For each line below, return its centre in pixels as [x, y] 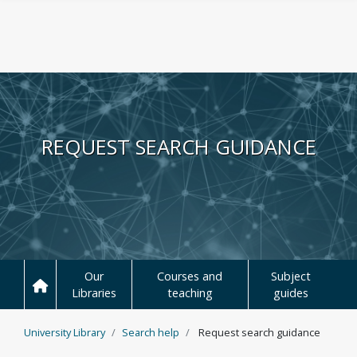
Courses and [190, 276]
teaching [190, 293]
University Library [65, 332]
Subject [291, 276]
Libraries [94, 293]
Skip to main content [69, 89]
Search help [151, 332]
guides [291, 293]
